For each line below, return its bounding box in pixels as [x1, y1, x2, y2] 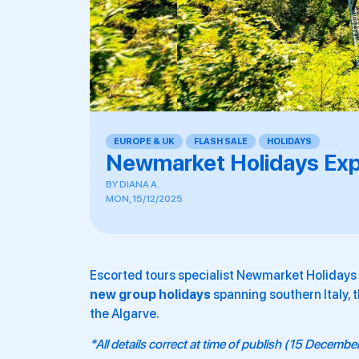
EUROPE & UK [114, 136, 175, 147]
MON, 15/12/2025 [106, 193, 183, 204]
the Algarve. [90, 306, 159, 321]
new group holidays [90, 287, 211, 302]
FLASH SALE [194, 136, 248, 147]
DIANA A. [118, 179, 159, 190]
